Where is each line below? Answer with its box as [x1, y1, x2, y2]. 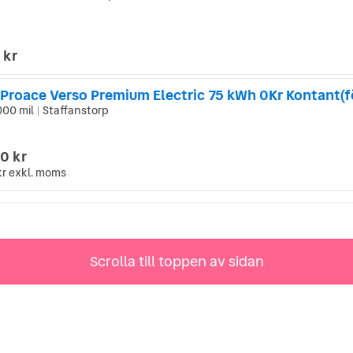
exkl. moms [9, 164, 66, 181]
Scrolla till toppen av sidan [89, 251, 264, 273]
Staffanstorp [40, 102, 109, 119]
